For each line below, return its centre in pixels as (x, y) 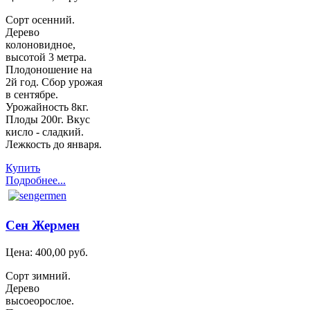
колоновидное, (40, 45)
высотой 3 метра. (46, 57)
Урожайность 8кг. (47, 107)
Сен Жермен (43, 226)
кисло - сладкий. (45, 132)
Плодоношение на (49, 70)
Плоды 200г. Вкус (48, 120)
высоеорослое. (40, 300)
